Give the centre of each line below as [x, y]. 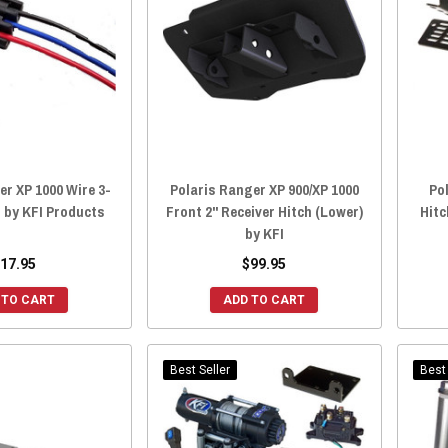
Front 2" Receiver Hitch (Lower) [264, 212]
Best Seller [199, 370]
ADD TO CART [264, 300]
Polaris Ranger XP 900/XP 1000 [264, 190]
